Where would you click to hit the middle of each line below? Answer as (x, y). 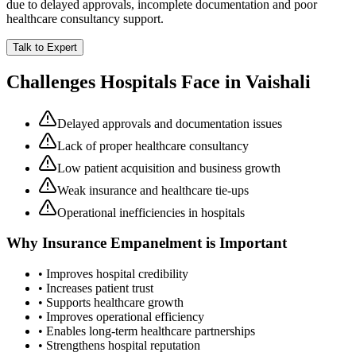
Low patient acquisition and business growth (169, 168)
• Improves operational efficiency (121, 317)
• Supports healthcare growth (111, 303)
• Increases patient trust (96, 288)
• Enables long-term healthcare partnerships (147, 331)
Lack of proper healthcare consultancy (153, 145)
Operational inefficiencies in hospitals (151, 212)
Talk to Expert (45, 47)
